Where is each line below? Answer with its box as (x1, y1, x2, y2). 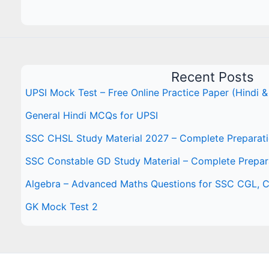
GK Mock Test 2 (25, 200, 98, 213)
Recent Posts (171, 68, 254, 85)
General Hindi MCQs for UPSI (25, 109, 159, 121)
